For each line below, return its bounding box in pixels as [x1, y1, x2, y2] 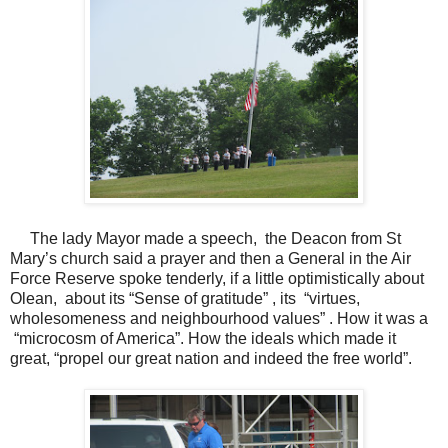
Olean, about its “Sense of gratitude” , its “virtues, [10, 289, 360, 307]
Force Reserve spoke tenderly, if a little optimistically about [10, 269, 424, 287]
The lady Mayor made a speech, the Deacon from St [10, 229, 401, 247]
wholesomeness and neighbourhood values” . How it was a [10, 309, 428, 327]
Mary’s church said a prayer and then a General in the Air [10, 249, 411, 267]
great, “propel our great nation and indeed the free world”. [10, 349, 412, 367]
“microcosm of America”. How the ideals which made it [10, 329, 396, 347]
